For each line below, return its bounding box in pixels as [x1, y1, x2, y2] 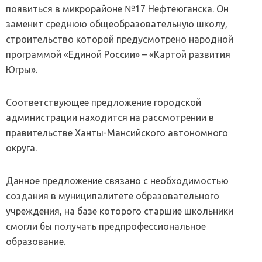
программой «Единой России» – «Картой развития [6, 49, 230, 60]
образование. [6, 236, 65, 247]
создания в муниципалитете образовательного [6, 190, 219, 201]
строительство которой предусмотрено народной [6, 33, 233, 44]
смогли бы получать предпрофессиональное [6, 220, 206, 232]
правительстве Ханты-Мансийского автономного [6, 127, 228, 138]
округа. [6, 142, 37, 153]
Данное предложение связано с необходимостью [6, 175, 229, 186]
